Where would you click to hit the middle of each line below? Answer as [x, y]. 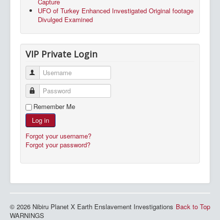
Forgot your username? [58, 136]
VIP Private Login [61, 54]
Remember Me [54, 107]
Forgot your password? [58, 145]
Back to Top [193, 207]
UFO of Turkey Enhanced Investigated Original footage [116, 11]
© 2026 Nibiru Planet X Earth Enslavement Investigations [92, 207]
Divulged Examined [65, 20]
